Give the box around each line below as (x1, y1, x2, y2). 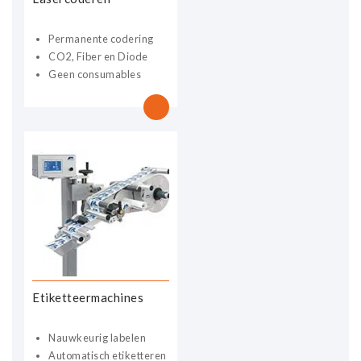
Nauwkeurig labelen (48, 330, 146, 344)
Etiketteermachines (32, 289, 143, 305)
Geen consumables (48, 67, 141, 81)
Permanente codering (48, 31, 154, 45)
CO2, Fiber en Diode (48, 49, 148, 63)
